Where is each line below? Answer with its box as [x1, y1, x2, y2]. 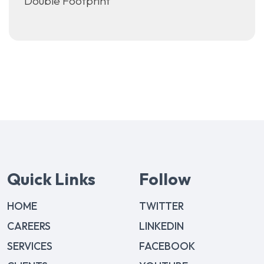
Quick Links [7, 169, 95, 190]
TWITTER [139, 199, 184, 213]
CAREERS [7, 219, 51, 233]
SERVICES [7, 239, 52, 253]
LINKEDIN [139, 219, 184, 233]
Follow [139, 169, 191, 190]
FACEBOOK [139, 239, 195, 253]
